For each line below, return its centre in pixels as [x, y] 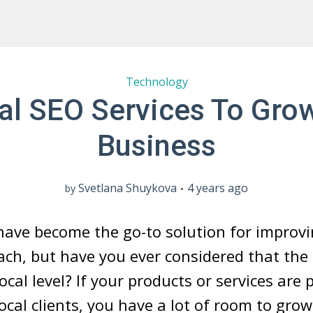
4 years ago [218, 188]
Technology [156, 82]
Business [156, 146]
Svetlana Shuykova [128, 188]
